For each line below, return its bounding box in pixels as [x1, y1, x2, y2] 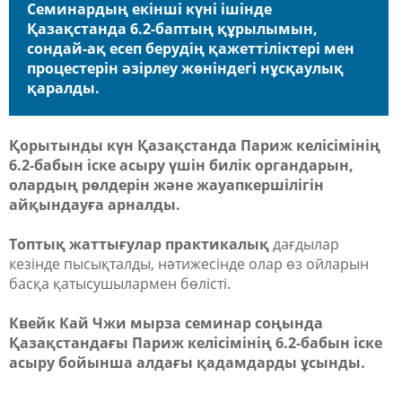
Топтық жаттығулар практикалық [9, 233, 269, 254]
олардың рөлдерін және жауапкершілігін [9, 174, 324, 195]
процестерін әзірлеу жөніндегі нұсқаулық [27, 57, 344, 78]
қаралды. [27, 77, 100, 98]
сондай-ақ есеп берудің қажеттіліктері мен [27, 38, 354, 58]
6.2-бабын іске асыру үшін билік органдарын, [9, 154, 354, 175]
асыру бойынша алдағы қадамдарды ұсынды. [9, 352, 365, 372]
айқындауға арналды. [9, 194, 180, 214]
